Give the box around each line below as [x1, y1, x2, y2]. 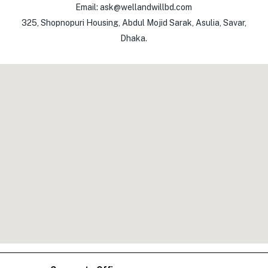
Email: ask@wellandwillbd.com [75, 2, 193, 12]
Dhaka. [120, 33, 148, 43]
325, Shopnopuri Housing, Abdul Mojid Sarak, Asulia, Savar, [21, 18, 246, 28]
